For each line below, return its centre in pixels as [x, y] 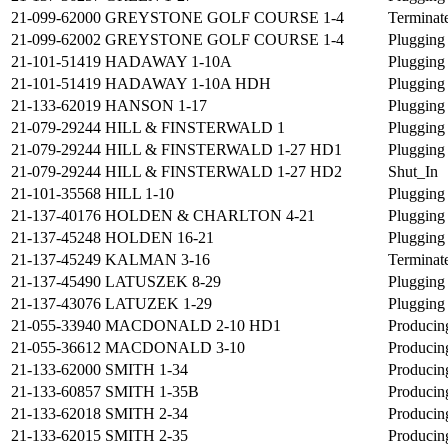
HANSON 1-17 [156, 106]
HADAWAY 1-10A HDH [188, 84]
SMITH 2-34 [146, 414]
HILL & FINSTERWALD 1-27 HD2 [223, 172]
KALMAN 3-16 [157, 260]
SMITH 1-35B [152, 392]
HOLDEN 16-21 [159, 238]
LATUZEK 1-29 [158, 304]
